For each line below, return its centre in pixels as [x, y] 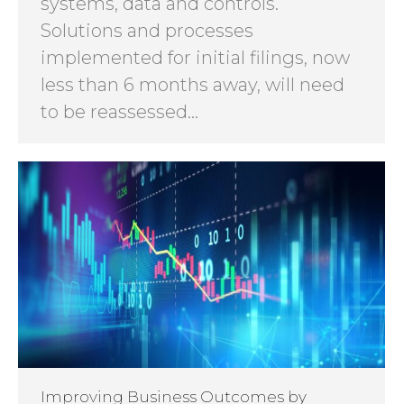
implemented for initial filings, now [195, 58]
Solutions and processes [147, 31]
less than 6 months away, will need [193, 85]
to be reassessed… [119, 112]
